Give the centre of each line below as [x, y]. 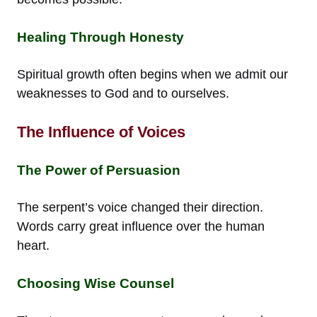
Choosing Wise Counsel [96, 283]
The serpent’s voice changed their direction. [140, 207]
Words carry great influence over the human [141, 226]
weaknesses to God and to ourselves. [123, 93]
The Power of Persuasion [99, 170]
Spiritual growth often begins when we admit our [152, 74]
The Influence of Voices [101, 132]
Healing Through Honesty [100, 37]
